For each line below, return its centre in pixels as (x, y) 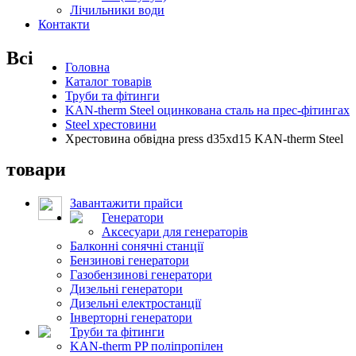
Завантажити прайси (126, 203)
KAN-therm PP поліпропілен (147, 346)
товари (36, 169)
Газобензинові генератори (141, 274)
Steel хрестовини (111, 124)
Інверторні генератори (131, 317)
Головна (87, 67)
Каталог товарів (108, 81)
